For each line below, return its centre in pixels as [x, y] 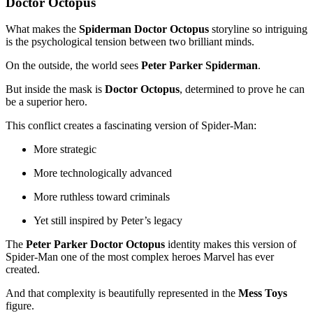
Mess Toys [263, 293]
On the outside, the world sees [73, 66]
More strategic [65, 150]
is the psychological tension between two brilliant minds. [130, 42]
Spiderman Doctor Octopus [144, 29]
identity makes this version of [231, 245]
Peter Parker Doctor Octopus [95, 245]
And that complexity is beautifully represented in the [122, 293]
